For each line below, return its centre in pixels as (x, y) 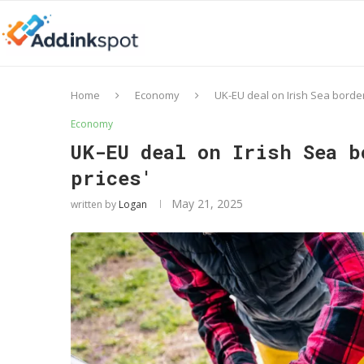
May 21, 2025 (207, 204)
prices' (112, 178)
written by (95, 204)
